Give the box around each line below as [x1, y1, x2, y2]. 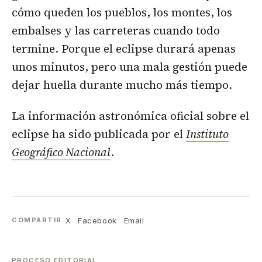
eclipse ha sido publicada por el [12, 126, 186, 142]
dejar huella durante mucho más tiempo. [12, 77, 232, 92]
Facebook [78, 215, 117, 225]
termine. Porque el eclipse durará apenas [12, 40, 236, 56]
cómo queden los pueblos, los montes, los [12, 4, 232, 20]
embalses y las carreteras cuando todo [12, 22, 220, 38]
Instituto [186, 126, 229, 142]
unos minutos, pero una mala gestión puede [12, 58, 247, 74]
